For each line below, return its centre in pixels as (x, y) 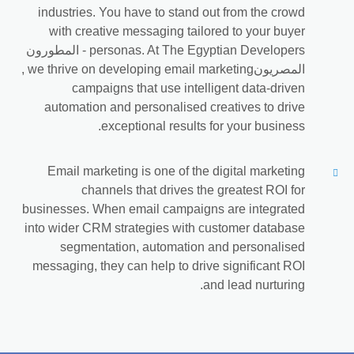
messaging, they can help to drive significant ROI (169, 266)
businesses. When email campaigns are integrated (164, 209)
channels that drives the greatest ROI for (193, 190)
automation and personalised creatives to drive (175, 107)
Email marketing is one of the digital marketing (176, 171)
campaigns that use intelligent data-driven (188, 88)
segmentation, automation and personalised (183, 247)
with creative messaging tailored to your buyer (177, 32)
